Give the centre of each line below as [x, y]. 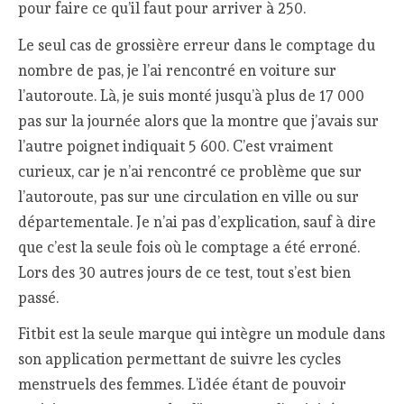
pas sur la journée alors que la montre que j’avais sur [199, 120]
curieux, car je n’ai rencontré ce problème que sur [190, 171]
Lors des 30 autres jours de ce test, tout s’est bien [185, 272]
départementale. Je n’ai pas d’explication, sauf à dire [197, 221]
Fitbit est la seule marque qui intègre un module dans [202, 334]
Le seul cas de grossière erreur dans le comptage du [197, 45]
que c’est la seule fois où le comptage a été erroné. [189, 247]
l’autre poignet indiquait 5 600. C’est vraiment [176, 146]
